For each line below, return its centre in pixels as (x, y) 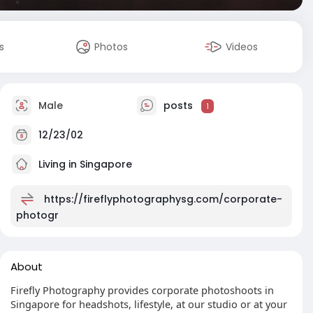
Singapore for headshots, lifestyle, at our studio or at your (149, 304)
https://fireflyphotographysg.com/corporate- (163, 199)
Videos (242, 47)
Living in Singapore (84, 164)
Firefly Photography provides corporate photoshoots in (142, 290)
